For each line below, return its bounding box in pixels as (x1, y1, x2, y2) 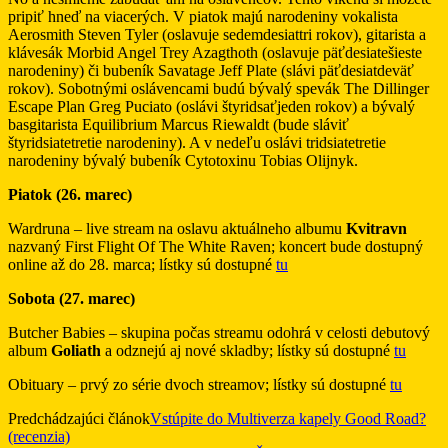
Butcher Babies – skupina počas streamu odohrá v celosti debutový (8, 323, 430, 341)
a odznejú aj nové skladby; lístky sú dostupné (101, 341, 394, 359)
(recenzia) (8, 427, 70, 445)
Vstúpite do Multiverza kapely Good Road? (150, 409, 426, 427)
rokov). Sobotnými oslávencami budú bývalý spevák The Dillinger (8, 79, 429, 97)
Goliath (51, 341, 101, 359)
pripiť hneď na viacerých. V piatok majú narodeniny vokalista (8, 7, 398, 25)
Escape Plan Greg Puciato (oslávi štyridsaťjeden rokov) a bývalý (8, 97, 415, 115)
